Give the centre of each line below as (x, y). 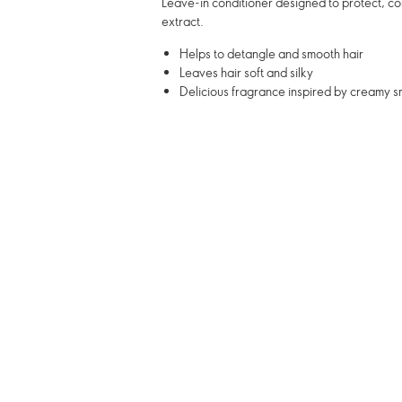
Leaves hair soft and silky (246, 72)
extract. (183, 21)
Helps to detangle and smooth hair (271, 53)
